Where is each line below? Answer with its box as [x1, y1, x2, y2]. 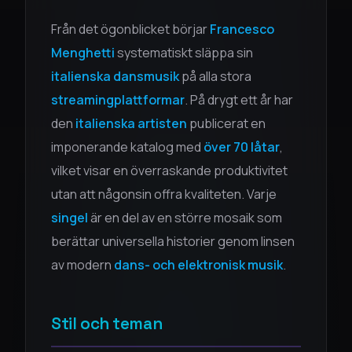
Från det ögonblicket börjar [51, 20, 210, 38]
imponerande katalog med [51, 138, 203, 156]
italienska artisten [75, 115, 187, 132]
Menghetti [51, 44, 115, 61]
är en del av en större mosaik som [88, 209, 282, 226]
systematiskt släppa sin [115, 44, 253, 61]
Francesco [210, 20, 274, 38]
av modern [51, 256, 114, 273]
